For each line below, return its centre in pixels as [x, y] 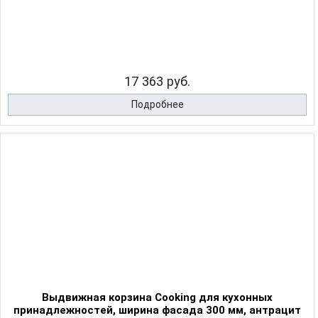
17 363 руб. [157, 82]
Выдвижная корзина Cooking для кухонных [157, 298]
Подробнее [157, 105]
